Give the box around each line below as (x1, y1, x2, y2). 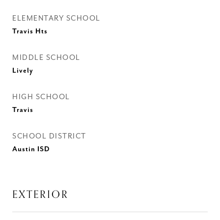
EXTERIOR (12, 186, 69, 203)
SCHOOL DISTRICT (12, 132, 86, 140)
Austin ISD (12, 145, 50, 153)
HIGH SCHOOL (12, 93, 70, 101)
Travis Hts (12, 27, 48, 35)
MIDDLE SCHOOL (12, 54, 81, 62)
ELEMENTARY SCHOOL (12, 14, 101, 23)
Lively (12, 67, 33, 75)
